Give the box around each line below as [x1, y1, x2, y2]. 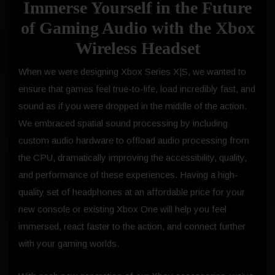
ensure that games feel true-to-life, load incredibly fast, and [18, 83, 255, 94]
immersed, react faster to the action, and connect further [18, 220, 246, 231]
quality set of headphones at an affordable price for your [18, 186, 245, 197]
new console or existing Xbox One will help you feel [18, 203, 227, 214]
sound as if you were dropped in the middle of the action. [18, 100, 247, 111]
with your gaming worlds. [18, 238, 119, 249]
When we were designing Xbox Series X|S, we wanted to [18, 66, 246, 77]
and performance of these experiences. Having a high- [18, 169, 238, 180]
